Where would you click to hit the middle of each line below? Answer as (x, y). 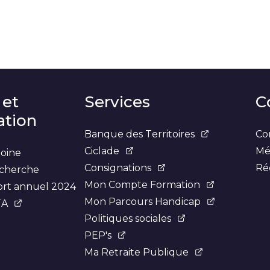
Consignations (118, 168)
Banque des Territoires (140, 134)
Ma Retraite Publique (137, 252)
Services (117, 102)
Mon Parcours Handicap (143, 201)
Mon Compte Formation (142, 184)
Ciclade (102, 151)
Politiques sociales (128, 218)
